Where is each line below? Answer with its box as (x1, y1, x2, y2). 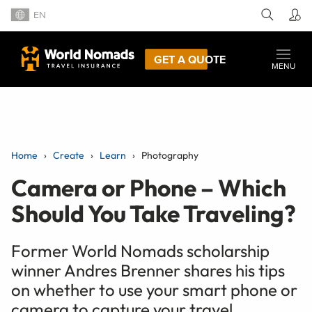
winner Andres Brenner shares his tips (11, 259, 285, 281)
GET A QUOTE (154, 52, 226, 65)
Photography (141, 148, 198, 162)
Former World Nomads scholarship (11, 240, 270, 261)
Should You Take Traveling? (11, 198, 296, 228)
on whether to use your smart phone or (11, 279, 297, 300)
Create (53, 148, 84, 162)
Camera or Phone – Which (11, 172, 286, 203)
